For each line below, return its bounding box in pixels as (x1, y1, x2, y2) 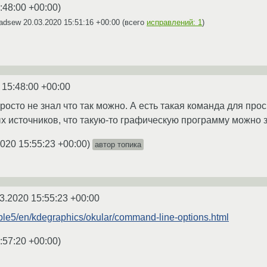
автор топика (95, 139, 141, 149)
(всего (120, 17, 147, 27)
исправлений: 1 (147, 17, 202, 27)
